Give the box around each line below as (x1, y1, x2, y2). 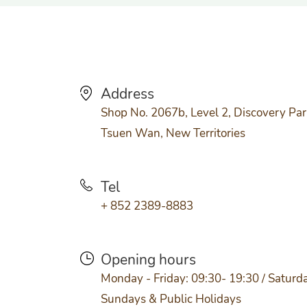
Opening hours (101, 249, 196, 270)
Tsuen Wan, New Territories (101, 125, 245, 141)
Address (101, 84, 154, 104)
